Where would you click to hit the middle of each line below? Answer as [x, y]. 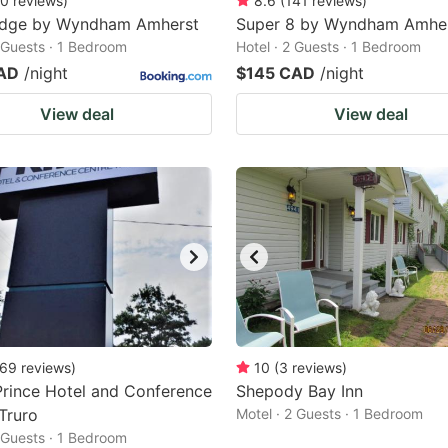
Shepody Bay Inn [299, 391]
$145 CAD [275, 73]
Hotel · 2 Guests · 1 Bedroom [328, 46]
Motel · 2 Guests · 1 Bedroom [329, 413]
